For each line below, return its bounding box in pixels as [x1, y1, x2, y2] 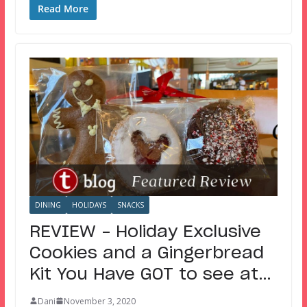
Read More [37, 2, 88, 16]
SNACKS [116, 199, 144, 210]
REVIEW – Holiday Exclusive [29, 223, 261, 241]
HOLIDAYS [71, 199, 106, 210]
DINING [34, 199, 61, 210]
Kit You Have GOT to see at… [29, 266, 271, 283]
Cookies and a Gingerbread [29, 245, 264, 262]
